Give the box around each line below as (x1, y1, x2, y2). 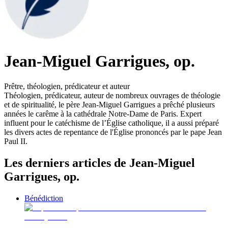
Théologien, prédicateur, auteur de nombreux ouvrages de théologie (4, 91, 220, 100)
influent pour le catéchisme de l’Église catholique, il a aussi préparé (4, 118, 219, 127)
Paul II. (4, 136, 27, 146)
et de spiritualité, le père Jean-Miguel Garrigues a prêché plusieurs (4, 100, 215, 109)
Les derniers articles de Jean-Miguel (4, 156, 195, 169)
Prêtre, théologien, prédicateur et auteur (4, 81, 130, 91)
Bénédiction (24, 193, 63, 203)
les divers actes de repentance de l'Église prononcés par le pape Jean (4, 127, 222, 136)
